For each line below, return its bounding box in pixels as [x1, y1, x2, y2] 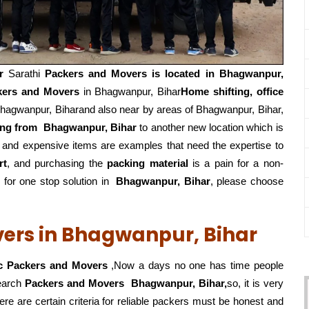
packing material [107, 157, 188, 170]
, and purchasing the [6, 157, 108, 170]
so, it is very [226, 277, 283, 290]
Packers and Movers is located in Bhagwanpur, [44, 68, 283, 80]
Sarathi [8, 68, 45, 80]
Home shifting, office [181, 86, 283, 98]
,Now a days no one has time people [107, 259, 283, 272]
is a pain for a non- [188, 157, 283, 170]
